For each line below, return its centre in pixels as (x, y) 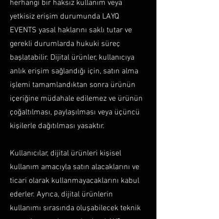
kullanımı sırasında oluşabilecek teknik (75, 208)
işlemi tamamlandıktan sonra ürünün (73, 85)
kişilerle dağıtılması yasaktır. (57, 126)
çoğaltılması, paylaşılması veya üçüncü (75, 112)
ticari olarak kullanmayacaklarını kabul (75, 181)
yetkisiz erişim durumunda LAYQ (65, 17)
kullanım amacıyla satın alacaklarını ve (75, 167)
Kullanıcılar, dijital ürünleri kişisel (66, 153)
